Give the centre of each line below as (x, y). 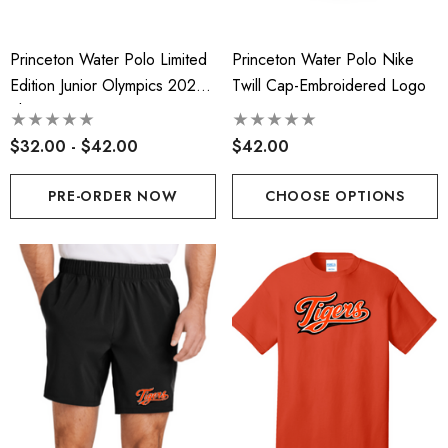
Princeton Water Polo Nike (323, 60)
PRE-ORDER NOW (113, 196)
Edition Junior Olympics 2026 (107, 86)
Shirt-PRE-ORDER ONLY (94, 112)
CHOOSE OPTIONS (335, 196)
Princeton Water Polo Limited (108, 60)
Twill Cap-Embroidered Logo (329, 86)
